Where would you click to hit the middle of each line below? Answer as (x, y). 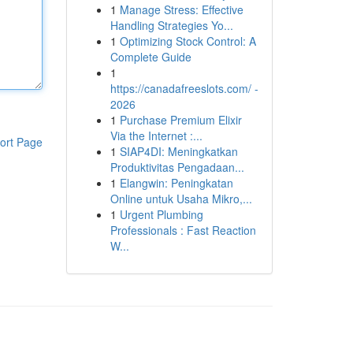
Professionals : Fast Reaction (183, 230)
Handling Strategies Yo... (171, 25)
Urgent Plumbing (161, 214)
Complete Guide (150, 57)
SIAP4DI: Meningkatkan (178, 151)
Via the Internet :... (156, 136)
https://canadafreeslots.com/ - (184, 88)
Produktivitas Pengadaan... (177, 167)
